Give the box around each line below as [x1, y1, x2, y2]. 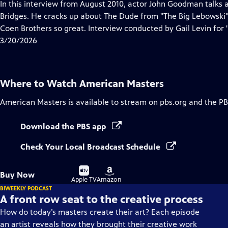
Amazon [97, 176, 122, 184]
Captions [48, 23, 80, 33]
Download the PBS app [20, 122, 108, 131]
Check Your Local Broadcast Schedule [20, 142, 162, 152]
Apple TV [71, 176, 97, 184]
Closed [48, 11, 73, 20]
